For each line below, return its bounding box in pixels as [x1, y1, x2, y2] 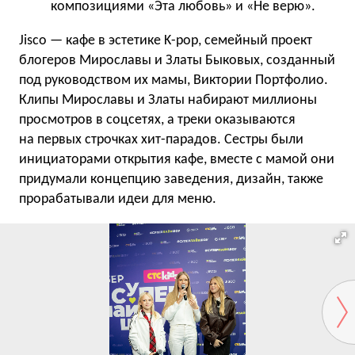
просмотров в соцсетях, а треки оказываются [19, 112, 296, 128]
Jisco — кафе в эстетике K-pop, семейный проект [19, 32, 312, 48]
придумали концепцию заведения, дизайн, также [19, 171, 323, 187]
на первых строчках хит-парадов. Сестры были [19, 132, 303, 147]
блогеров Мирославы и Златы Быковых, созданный [19, 52, 335, 68]
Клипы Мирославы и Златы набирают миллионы [19, 92, 317, 108]
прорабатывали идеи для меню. [19, 191, 216, 207]
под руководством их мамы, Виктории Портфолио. [19, 72, 328, 88]
